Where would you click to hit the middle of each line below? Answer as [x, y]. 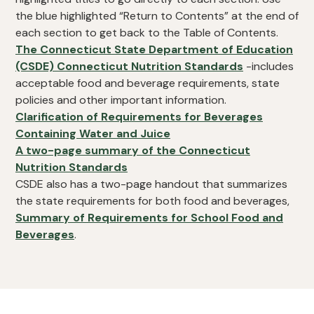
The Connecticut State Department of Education [154, 49]
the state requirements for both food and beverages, [152, 200]
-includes [268, 66]
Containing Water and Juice [93, 133]
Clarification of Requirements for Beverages [139, 116]
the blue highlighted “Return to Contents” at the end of [157, 15]
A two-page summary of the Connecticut [133, 150]
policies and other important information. [121, 100]
